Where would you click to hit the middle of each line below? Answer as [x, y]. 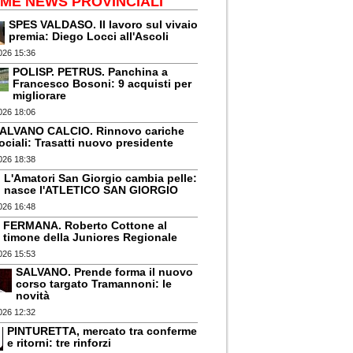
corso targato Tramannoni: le [94, 284]
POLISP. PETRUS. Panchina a [91, 72]
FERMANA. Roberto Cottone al [85, 225]
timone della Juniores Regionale [91, 237]
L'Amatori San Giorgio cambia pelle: [101, 178]
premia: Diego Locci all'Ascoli [89, 37]
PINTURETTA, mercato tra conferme [102, 331]
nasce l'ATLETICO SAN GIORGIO [91, 190]
